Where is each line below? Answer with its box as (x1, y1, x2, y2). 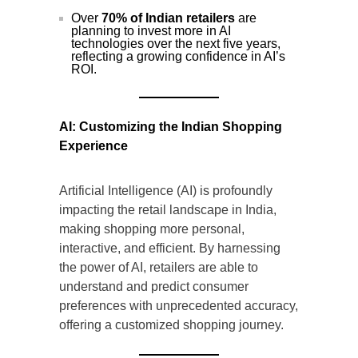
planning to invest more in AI (71, 24, 231, 38)
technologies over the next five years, (71, 37, 280, 51)
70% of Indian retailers (101, 11, 235, 26)
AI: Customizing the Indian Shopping (59, 120, 282, 134)
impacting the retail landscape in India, (59, 203, 276, 217)
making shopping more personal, (59, 222, 245, 237)
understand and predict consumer (59, 280, 249, 294)
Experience (59, 139, 128, 153)
